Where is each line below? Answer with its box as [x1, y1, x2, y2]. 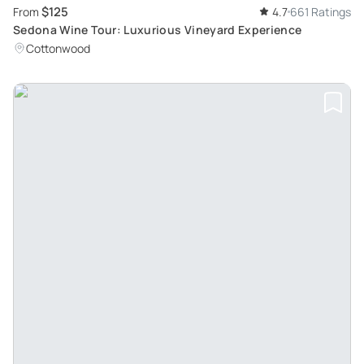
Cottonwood [26, 41, 90, 57]
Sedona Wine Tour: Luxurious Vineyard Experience [13, 22, 302, 38]
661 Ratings [290, 4, 351, 20]
